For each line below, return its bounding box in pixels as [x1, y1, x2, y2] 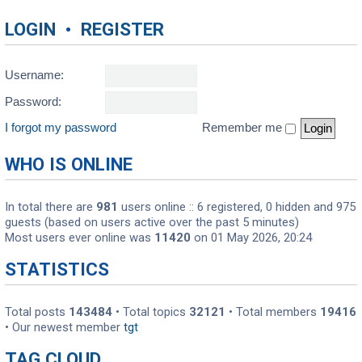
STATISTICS [5, 258, 109, 280]
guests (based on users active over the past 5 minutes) [5, 215, 299, 230]
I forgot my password [5, 121, 116, 135]
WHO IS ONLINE [5, 154, 133, 175]
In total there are [5, 200, 96, 215]
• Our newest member [5, 319, 124, 335]
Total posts [5, 304, 69, 319]
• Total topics [112, 304, 189, 319]
